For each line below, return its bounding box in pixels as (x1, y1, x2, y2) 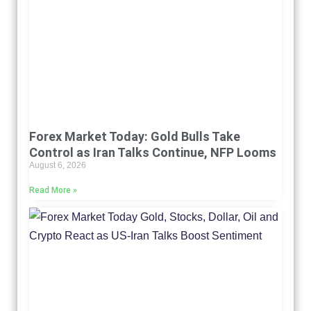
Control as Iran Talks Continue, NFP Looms (29, 144, 276, 160)
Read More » (29, 185, 77, 195)
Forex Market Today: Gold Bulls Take (29, 128, 240, 144)
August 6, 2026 (29, 160, 86, 170)
